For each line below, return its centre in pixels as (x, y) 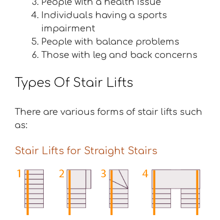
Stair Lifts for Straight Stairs (86, 151)
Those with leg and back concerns (119, 55)
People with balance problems (110, 42)
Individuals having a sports (104, 15)
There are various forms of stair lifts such (109, 112)
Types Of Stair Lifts (74, 83)
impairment (68, 28)
